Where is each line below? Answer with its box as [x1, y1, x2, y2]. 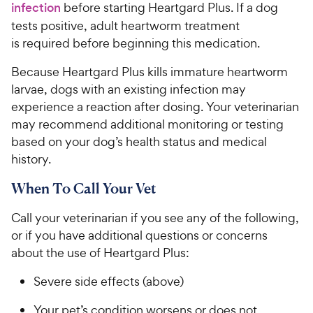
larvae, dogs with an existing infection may [11, 81, 246, 98]
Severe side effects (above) [34, 273, 187, 290]
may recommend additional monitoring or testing [11, 116, 284, 133]
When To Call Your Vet [11, 180, 159, 198]
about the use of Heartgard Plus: [11, 245, 192, 261]
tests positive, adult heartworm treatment [11, 17, 240, 34]
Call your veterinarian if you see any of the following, [11, 210, 299, 226]
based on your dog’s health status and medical [11, 133, 267, 150]
